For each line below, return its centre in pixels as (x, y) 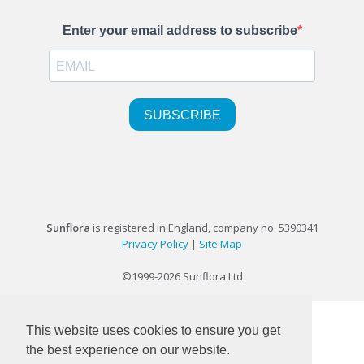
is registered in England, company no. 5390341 (204, 227)
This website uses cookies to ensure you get (153, 331)
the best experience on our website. (128, 350)
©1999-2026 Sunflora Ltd (182, 276)
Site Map (221, 243)
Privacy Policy (155, 243)
